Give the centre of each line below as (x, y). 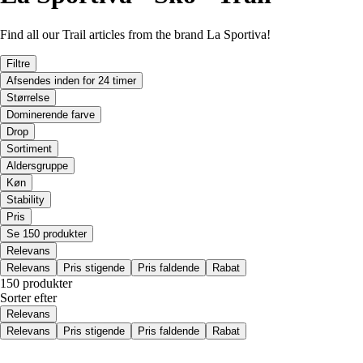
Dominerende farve (51, 114)
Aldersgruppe (37, 165)
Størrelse (28, 97)
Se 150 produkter (47, 233)
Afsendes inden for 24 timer (71, 80)
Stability (26, 199)
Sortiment (29, 148)
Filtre (18, 63)
